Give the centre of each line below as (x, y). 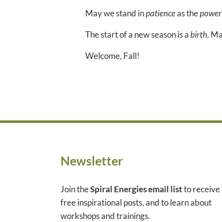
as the (188, 13)
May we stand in (115, 13)
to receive (201, 189)
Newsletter (92, 161)
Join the (75, 189)
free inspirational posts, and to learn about (136, 203)
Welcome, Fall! (113, 56)
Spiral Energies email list (136, 189)
